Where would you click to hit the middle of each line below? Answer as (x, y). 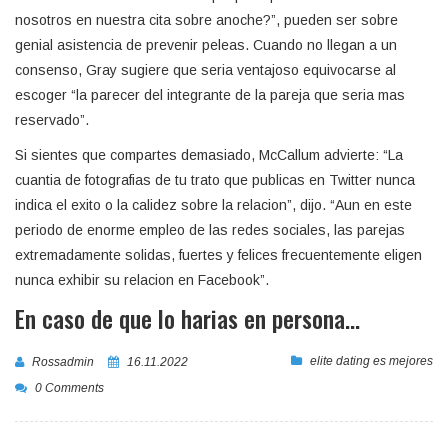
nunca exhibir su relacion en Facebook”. (142, 280)
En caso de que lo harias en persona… (187, 318)
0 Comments (69, 388)
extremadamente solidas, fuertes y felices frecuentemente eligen (218, 255)
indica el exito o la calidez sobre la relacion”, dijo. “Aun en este (213, 205)
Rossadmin (63, 362)
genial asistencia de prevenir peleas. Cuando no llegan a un (206, 45)
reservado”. (52, 120)
